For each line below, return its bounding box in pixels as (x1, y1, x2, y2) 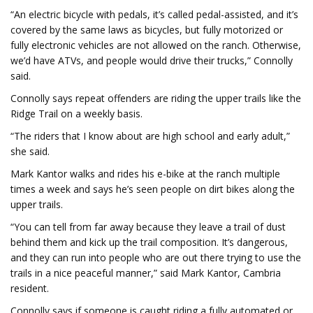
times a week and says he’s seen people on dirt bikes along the (10, 182, 295, 196)
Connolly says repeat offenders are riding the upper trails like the (10, 92, 301, 105)
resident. (10, 282, 49, 295)
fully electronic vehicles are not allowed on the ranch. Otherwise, (10, 38, 301, 52)
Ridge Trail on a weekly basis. (10, 107, 143, 120)
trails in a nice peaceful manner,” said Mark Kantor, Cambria (10, 266, 281, 279)
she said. (10, 145, 50, 158)
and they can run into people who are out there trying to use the (10, 251, 301, 264)
